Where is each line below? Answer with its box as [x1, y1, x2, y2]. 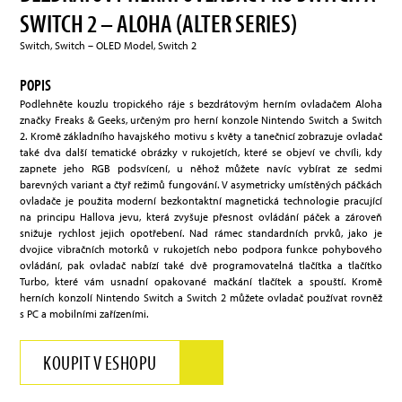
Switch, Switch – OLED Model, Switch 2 [20, 39, 197, 53]
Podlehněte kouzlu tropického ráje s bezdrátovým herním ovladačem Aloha [20, 97, 382, 111]
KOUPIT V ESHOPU [43, 350, 157, 376]
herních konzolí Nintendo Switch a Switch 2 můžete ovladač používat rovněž [20, 291, 382, 305]
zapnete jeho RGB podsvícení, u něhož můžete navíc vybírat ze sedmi [20, 162, 382, 176]
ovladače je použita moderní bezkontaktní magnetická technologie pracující [20, 194, 382, 208]
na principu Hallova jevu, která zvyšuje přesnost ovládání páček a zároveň [20, 210, 382, 224]
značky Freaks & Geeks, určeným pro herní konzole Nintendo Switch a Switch [20, 113, 382, 127]
